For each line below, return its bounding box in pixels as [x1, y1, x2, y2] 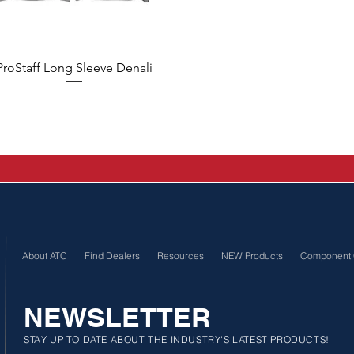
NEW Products [221, 250, 283, 262]
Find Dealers [85, 250, 140, 262]
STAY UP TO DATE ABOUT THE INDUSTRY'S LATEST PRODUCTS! [24, 333, 330, 346]
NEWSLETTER [24, 301, 211, 334]
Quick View [46, 59, 102, 74]
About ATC [22, 250, 67, 262]
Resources [157, 250, 204, 262]
